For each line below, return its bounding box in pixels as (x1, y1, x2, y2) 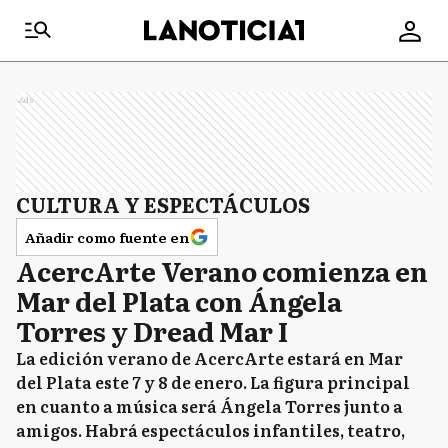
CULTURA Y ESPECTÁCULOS (16, 189, 310, 219)
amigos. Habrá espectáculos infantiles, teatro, (16, 418, 405, 442)
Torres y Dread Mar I (16, 311, 288, 350)
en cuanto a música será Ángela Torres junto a (16, 394, 403, 418)
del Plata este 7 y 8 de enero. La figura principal (16, 370, 410, 394)
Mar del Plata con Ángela (16, 281, 342, 320)
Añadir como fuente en (25, 227, 189, 247)
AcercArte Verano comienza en (16, 251, 428, 290)
